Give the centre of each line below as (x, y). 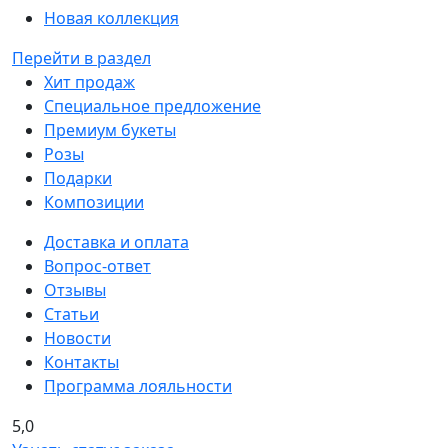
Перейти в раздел (81, 58)
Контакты (81, 362)
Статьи (71, 314)
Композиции (94, 202)
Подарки (78, 178)
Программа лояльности (138, 386)
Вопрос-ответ (97, 266)
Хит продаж (89, 82)
